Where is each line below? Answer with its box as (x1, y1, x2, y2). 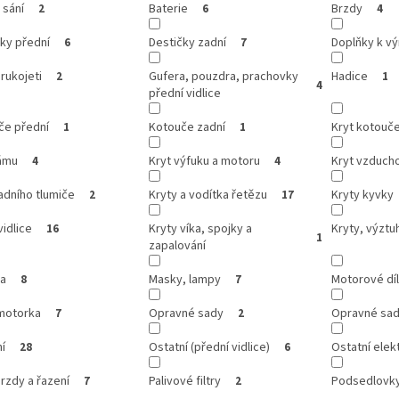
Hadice (330, 68, 368, 86)
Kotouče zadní (148, 118, 225, 137)
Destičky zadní (148, 34, 226, 53)
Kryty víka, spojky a (148, 220, 252, 239)
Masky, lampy (148, 271, 221, 289)
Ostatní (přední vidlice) (148, 338, 270, 357)
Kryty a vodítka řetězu (148, 186, 267, 205)
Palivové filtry (148, 372, 221, 391)
